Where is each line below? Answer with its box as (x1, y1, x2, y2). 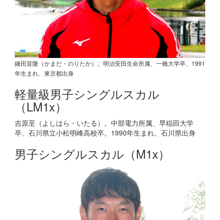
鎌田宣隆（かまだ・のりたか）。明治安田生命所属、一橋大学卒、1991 (15, 59, 205, 67)
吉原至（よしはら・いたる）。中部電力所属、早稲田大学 (15, 118, 193, 128)
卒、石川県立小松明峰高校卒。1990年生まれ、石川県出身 (15, 128, 195, 137)
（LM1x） (15, 98, 67, 115)
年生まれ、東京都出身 (15, 69, 74, 77)
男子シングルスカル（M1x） (15, 145, 170, 162)
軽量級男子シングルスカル (15, 85, 160, 102)
